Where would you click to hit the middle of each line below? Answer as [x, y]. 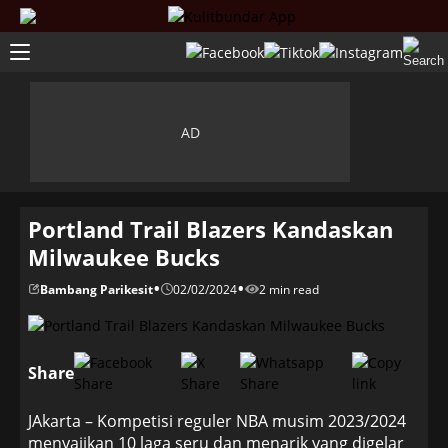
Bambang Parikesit [96, 289]
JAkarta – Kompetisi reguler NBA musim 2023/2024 [217, 421]
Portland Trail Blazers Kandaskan [210, 229]
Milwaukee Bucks [124, 257]
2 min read [289, 289]
